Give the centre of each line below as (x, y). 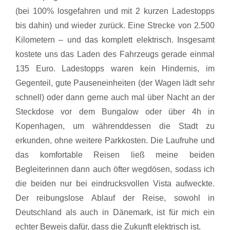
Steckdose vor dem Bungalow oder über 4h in (115, 111)
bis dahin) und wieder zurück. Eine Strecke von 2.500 (115, 25)
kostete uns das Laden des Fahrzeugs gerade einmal (115, 54)
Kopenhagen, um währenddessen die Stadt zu (115, 126)
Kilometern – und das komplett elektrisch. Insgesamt (115, 40)
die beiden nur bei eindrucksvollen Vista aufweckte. (115, 183)
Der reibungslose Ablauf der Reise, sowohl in (115, 198)
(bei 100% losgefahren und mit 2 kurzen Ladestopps (115, 11)
